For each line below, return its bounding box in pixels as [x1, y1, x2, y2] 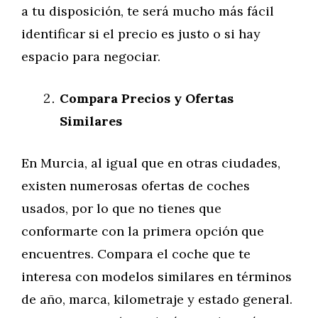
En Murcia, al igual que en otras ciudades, [21, 155, 280, 171]
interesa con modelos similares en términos [21, 268, 292, 285]
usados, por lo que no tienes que [21, 200, 221, 216]
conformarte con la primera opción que [21, 223, 264, 239]
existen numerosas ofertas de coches [21, 177, 250, 194]
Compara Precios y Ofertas [60, 90, 234, 106]
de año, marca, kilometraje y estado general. [21, 291, 292, 307]
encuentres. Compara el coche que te [21, 246, 251, 262]
